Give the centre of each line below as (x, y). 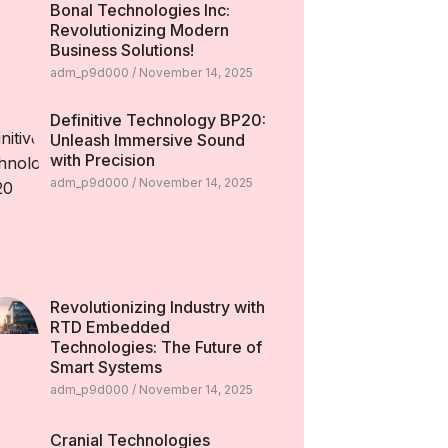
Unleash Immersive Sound (147, 140)
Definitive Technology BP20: (157, 120)
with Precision (102, 160)
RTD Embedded (109, 327)
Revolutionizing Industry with (157, 307)
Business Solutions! (121, 50)
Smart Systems (105, 367)
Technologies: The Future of (155, 347)
